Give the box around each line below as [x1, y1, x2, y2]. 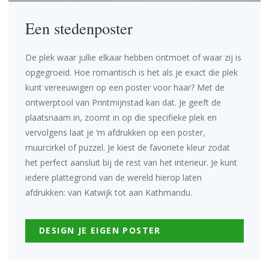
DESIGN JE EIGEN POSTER [39, 225, 161, 236]
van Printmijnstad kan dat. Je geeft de [73, 97, 221, 108]
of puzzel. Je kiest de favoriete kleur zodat [65, 142, 230, 153]
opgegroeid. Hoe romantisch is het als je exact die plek [25, 67, 238, 78]
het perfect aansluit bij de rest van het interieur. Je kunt [25, 157, 237, 168]
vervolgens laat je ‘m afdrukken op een [25, 127, 178, 138]
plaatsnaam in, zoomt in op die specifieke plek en [25, 112, 217, 123]
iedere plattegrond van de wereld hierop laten [25, 172, 202, 183]
